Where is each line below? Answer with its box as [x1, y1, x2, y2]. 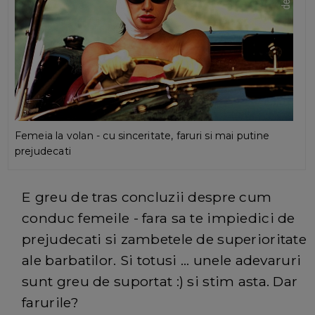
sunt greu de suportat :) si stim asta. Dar [22, 272, 298, 290]
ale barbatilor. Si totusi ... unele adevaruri [22, 251, 302, 269]
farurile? [22, 293, 79, 311]
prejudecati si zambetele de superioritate [22, 230, 307, 247]
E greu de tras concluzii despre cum [22, 188, 272, 205]
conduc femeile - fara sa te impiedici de [22, 209, 295, 226]
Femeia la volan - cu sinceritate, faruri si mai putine [14, 129, 270, 142]
